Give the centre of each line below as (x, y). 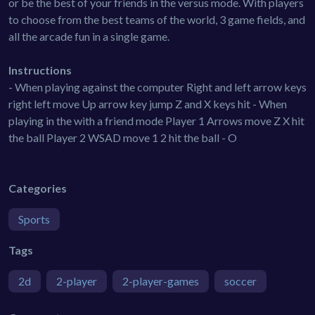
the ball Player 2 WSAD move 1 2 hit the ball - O (123, 137)
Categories (38, 188)
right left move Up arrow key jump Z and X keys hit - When (148, 103)
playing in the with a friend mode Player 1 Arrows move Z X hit (156, 120)
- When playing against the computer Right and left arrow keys (157, 86)
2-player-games (161, 281)
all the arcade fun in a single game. (89, 36)
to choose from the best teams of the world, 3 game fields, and (157, 19)
